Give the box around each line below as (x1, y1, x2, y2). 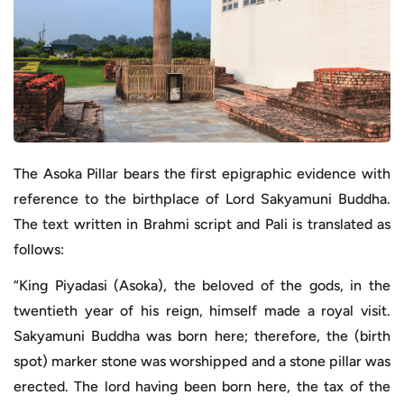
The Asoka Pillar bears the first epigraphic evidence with (14, 164, 390, 182)
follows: (14, 240, 64, 258)
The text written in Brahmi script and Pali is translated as (14, 215, 390, 233)
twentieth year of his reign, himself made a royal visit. (14, 301, 390, 319)
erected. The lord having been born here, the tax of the (14, 377, 390, 395)
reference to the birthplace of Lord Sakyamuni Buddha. (14, 189, 390, 207)
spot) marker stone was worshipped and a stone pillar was (14, 352, 390, 370)
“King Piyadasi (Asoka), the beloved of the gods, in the (14, 276, 390, 294)
